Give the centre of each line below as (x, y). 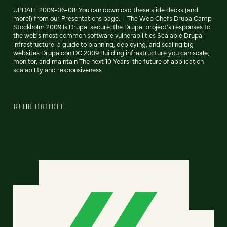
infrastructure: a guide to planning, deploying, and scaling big (103, 44)
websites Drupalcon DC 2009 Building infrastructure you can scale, (111, 53)
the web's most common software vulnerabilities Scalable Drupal (108, 35)
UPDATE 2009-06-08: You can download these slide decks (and (106, 10)
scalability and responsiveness (58, 70)
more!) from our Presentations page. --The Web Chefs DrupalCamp (112, 18)
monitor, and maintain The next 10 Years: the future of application (108, 61)
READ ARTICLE (39, 107)
